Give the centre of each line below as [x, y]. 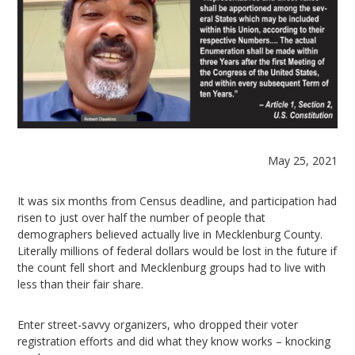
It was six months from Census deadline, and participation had [177, 200]
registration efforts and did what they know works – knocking [174, 341]
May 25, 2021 [302, 160]
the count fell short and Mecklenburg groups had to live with [172, 267]
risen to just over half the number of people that [142, 217]
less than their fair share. [81, 284]
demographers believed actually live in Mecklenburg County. [170, 234]
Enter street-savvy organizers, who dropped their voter [158, 324]
